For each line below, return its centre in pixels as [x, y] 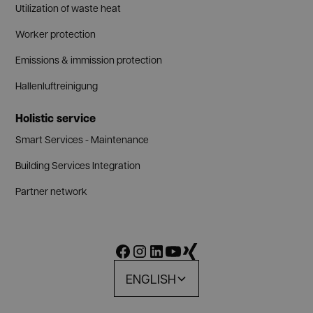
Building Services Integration [78, 165]
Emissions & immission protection [89, 60]
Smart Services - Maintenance [82, 139]
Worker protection [56, 34]
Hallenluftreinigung [57, 86]
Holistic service [56, 118]
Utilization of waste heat [68, 8]
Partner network [52, 191]
